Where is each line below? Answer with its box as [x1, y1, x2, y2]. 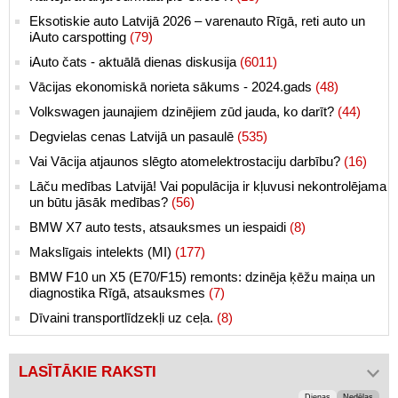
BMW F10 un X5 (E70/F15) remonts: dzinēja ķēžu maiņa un [29, 269, 375, 285]
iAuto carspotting [29, 29, 130, 45]
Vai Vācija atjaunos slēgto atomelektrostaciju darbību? [29, 154, 344, 170]
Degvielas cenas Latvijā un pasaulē [29, 129, 237, 145]
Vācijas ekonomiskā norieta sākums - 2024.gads [29, 79, 315, 95]
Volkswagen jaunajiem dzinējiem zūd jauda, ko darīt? [29, 104, 338, 120]
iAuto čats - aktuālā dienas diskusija [29, 54, 240, 70]
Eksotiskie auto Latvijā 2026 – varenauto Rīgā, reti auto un [29, 13, 365, 29]
